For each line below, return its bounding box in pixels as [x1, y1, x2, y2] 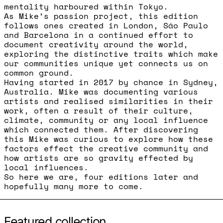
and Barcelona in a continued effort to [4, 28, 193, 41]
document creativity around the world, [4, 38, 188, 50]
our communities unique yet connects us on [4, 57, 208, 69]
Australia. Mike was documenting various [4, 85, 198, 98]
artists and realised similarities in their [4, 95, 213, 107]
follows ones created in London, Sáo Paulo [4, 19, 208, 31]
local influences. [4, 161, 89, 173]
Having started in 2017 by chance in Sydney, [4, 76, 218, 88]
